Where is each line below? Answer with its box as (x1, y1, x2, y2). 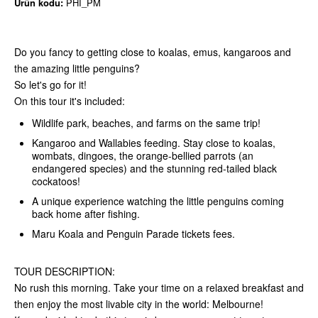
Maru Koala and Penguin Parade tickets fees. (32, 226, 235, 241)
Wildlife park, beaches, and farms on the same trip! (32, 115, 261, 130)
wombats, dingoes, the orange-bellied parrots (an (32, 148, 253, 163)
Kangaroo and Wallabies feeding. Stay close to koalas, (32, 135, 275, 150)
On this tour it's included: (14, 93, 125, 108)
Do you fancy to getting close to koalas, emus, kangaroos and (14, 44, 291, 59)
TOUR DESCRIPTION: (14, 263, 115, 278)
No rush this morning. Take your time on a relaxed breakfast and (14, 280, 304, 295)
